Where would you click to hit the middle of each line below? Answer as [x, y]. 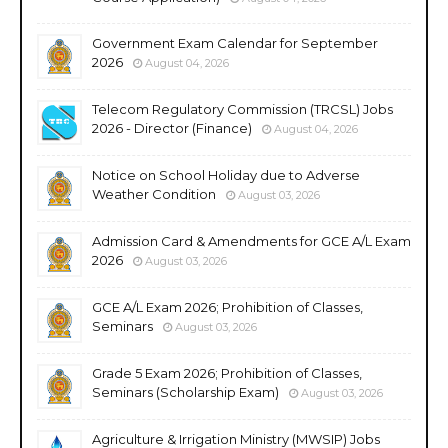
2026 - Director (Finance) [172, 127]
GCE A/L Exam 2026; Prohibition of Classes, [227, 306]
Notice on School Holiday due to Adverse [226, 174]
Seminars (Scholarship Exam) [185, 391]
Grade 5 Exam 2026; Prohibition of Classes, [227, 372]
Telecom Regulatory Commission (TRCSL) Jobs [242, 108]
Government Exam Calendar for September [235, 42]
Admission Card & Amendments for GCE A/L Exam [251, 240]
